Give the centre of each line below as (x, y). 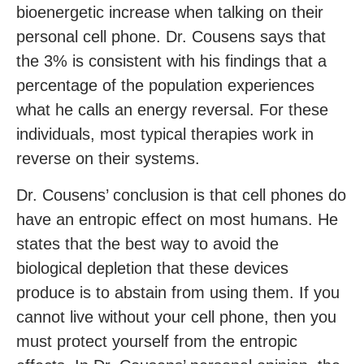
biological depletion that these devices (152, 269)
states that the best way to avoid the (147, 244)
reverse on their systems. (108, 159)
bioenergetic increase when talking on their (170, 13)
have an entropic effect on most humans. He (177, 220)
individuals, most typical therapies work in (165, 134)
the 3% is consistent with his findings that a (171, 61)
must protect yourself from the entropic (157, 342)
